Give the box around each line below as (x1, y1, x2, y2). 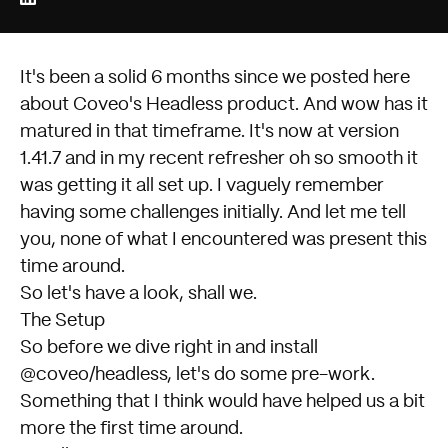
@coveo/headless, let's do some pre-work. (20, 365, 375, 384)
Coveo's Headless (73, 95, 223, 114)
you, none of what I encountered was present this (20, 230, 427, 249)
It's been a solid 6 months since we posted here (20, 68, 410, 87)
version (338, 122, 399, 141)
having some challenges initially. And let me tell (20, 203, 406, 222)
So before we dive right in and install (20, 338, 318, 357)
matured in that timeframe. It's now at (20, 122, 338, 141)
